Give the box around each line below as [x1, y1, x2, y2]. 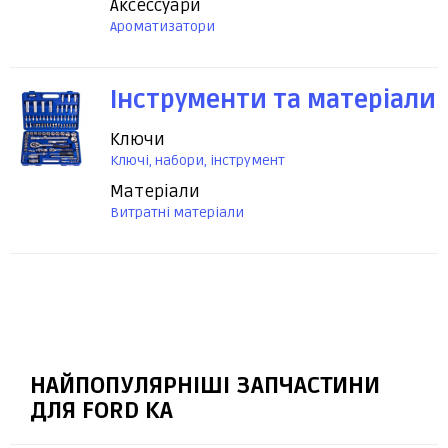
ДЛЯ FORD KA [30, 397, 173, 426]
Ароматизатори [110, 18, 215, 36]
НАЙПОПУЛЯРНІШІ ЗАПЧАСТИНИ [30, 372, 380, 401]
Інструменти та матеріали [110, 86, 436, 116]
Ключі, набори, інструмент [110, 152, 285, 170]
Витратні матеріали [110, 204, 244, 222]
